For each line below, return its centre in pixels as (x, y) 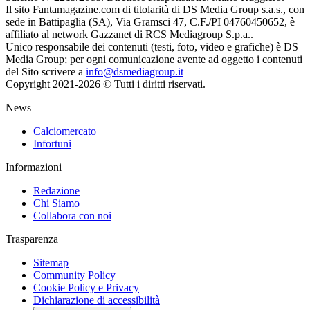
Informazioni (34, 167)
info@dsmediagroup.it (135, 71)
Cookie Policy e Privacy (86, 287)
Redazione (56, 190)
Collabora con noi (72, 215)
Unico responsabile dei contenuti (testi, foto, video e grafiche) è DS (152, 46)
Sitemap (51, 262)
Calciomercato (65, 131)
